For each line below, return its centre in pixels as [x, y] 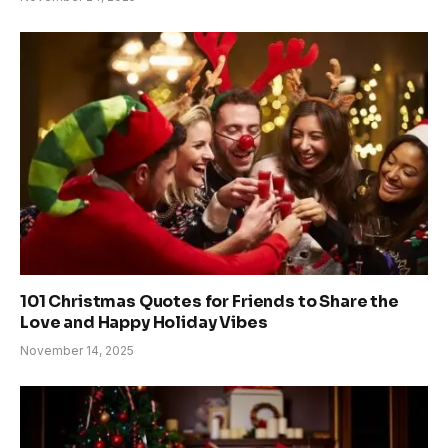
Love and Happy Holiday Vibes [144, 323]
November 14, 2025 [77, 351]
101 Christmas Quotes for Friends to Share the [209, 302]
